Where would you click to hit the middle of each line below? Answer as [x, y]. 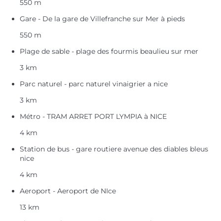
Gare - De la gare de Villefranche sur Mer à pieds [102, 18]
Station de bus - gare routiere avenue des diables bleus [114, 149]
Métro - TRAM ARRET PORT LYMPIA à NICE [93, 116]
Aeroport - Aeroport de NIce [68, 191]
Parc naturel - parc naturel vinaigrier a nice [94, 84]
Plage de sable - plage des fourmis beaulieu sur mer [109, 51]
